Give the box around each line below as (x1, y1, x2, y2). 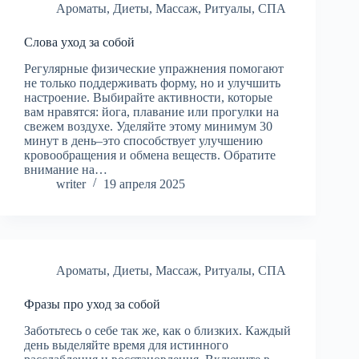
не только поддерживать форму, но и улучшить (24, 75, 280, 90)
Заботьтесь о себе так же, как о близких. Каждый (24, 323, 291, 337)
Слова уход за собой (24, 35, 135, 49)
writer (56, 176, 86, 191)
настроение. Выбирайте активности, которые (24, 90, 272, 104)
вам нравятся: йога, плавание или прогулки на (24, 104, 279, 119)
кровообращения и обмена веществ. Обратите (24, 147, 276, 162)
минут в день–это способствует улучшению (24, 133, 263, 147)
